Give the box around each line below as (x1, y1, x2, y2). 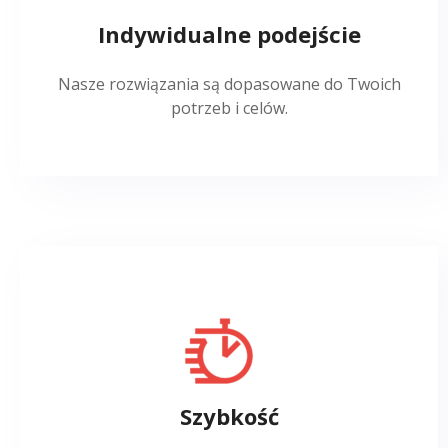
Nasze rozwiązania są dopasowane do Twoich (57, 72, 401, 95)
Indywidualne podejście (97, 18, 361, 49)
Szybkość (179, 400, 279, 431)
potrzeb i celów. (170, 96, 288, 119)
